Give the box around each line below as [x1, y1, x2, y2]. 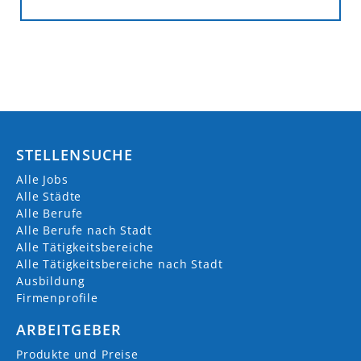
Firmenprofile [16, 289, 98, 305]
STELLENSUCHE [16, 144, 133, 164]
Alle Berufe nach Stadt [16, 222, 152, 238]
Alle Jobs [16, 171, 68, 187]
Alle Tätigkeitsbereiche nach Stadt [16, 255, 223, 272]
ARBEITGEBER [16, 319, 122, 339]
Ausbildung [16, 272, 85, 288]
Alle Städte [16, 188, 82, 204]
